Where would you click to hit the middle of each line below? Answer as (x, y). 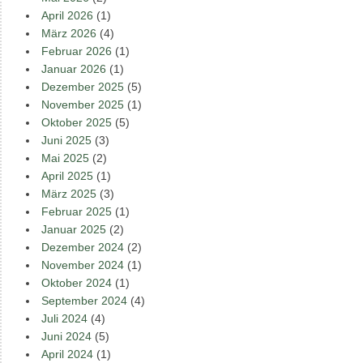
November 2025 (83, 105)
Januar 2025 (74, 229)
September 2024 (84, 301)
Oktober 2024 (77, 283)
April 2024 (67, 354)
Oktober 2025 (77, 122)
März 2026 (69, 33)
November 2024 (83, 265)
